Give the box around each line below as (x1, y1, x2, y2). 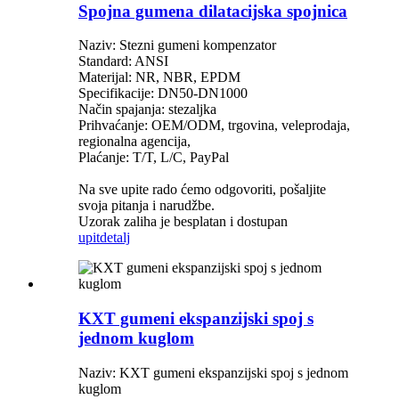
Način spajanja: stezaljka (78, 102, 216, 118)
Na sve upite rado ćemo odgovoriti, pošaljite (78, 182, 326, 198)
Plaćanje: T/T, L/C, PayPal (78, 150, 229, 166)
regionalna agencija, (78, 134, 191, 150)
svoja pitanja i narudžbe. (78, 198, 215, 214)
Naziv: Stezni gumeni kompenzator (78, 37, 276, 53)
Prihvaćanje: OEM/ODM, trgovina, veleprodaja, (78, 118, 350, 134)
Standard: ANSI (78, 53, 168, 69)
